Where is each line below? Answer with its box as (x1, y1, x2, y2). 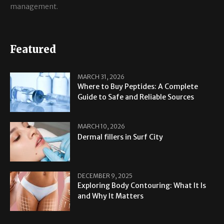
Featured (10, 42, 56, 55)
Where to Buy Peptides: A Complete (77, 81, 198, 91)
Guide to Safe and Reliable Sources (77, 92, 194, 101)
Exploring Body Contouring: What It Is (77, 181, 206, 190)
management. (10, 1, 58, 11)
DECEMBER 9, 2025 (77, 172, 133, 180)
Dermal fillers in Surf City (77, 132, 163, 141)
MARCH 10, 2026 (77, 122, 125, 130)
